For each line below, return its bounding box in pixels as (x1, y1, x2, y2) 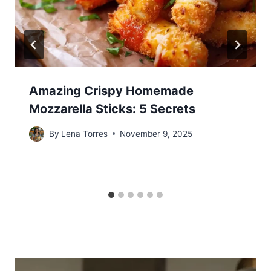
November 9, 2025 (120, 128, 193, 139)
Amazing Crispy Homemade (29, 83, 194, 98)
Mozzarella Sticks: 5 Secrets (29, 101, 195, 116)
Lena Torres (61, 128, 108, 139)
